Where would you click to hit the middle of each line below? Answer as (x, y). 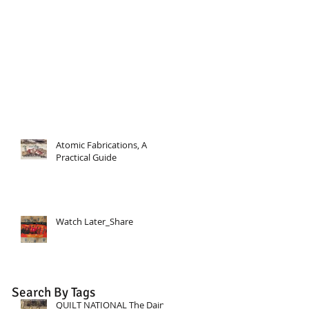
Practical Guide (86, 157)
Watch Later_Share (94, 221)
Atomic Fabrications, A (101, 144)
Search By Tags (53, 292)
